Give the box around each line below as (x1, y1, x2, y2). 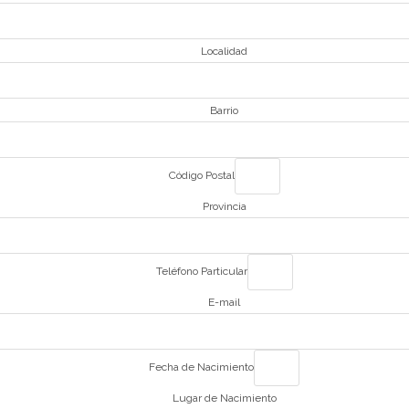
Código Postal (168, 169, 235, 183)
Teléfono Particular (155, 265, 247, 278)
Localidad (201, 45, 248, 58)
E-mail (208, 296, 241, 309)
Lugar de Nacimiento (172, 392, 277, 404)
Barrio (210, 104, 239, 117)
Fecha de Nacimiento (149, 361, 255, 374)
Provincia (202, 200, 246, 213)
